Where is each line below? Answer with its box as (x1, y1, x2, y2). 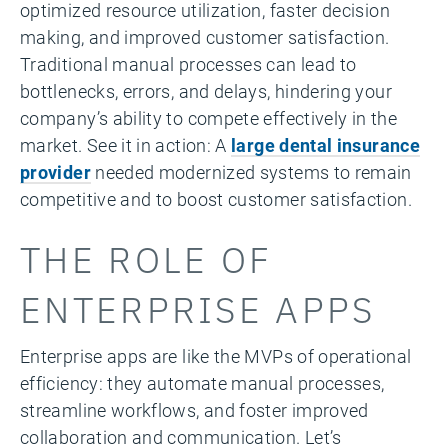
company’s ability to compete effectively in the (20, 106, 397, 130)
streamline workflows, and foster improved (20, 398, 369, 422)
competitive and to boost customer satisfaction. (20, 187, 412, 211)
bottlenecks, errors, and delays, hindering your (20, 79, 392, 103)
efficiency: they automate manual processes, (20, 371, 385, 395)
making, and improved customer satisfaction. (20, 25, 390, 49)
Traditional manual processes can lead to (20, 52, 357, 76)
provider (20, 160, 91, 184)
